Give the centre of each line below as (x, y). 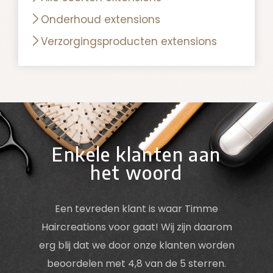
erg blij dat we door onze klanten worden (136, 245)
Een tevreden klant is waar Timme (136, 208)
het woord (136, 172)
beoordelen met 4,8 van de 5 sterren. (136, 263)
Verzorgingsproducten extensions (129, 41)
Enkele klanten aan (136, 154)
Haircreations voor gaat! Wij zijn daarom (136, 227)
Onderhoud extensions (101, 19)
